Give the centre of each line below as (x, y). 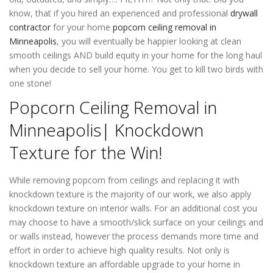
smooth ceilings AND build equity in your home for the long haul (136, 55)
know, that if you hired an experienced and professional (120, 13)
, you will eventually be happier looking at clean (149, 41)
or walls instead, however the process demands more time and (134, 236)
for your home (80, 27)
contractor (30, 27)
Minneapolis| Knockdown (106, 130)
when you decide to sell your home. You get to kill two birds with (136, 69)
